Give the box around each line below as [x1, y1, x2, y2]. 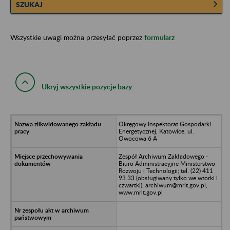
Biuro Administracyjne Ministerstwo [118, 159, 215, 167]
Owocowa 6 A [118, 134, 157, 142]
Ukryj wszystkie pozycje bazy [42, 82, 132, 91]
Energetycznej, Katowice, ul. [118, 127, 194, 135]
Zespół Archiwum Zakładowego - [118, 152, 208, 160]
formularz [144, 32, 175, 42]
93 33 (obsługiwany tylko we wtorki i [118, 174, 218, 182]
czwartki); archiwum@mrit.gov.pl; [118, 181, 207, 189]
